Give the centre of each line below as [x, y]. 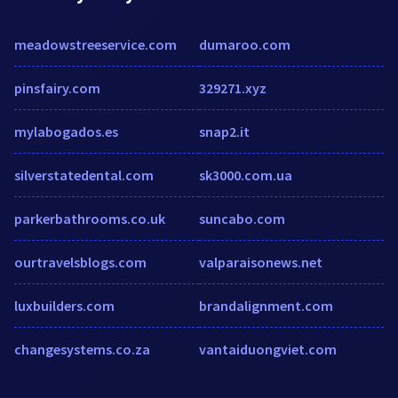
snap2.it [224, 131]
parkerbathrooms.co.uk [90, 218]
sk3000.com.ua [246, 175]
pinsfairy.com [57, 88]
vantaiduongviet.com [268, 349]
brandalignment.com [266, 305]
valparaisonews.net [261, 262]
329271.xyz [233, 88]
